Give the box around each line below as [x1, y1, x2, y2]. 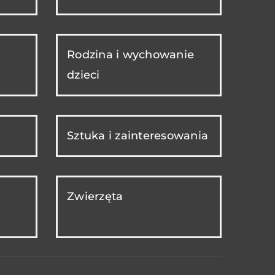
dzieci [67, 68, 100, 82]
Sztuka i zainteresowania [67, 129, 208, 143]
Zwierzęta [67, 190, 123, 204]
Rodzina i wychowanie [67, 48, 194, 62]
